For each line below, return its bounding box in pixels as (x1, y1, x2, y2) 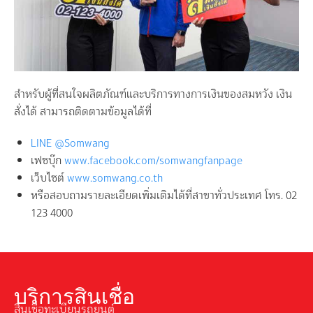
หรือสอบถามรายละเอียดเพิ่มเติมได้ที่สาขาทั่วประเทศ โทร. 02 (31, 186, 297, 204)
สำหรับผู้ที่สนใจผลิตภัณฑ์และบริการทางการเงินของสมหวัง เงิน (14, 85, 292, 103)
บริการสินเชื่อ (14, 285, 135, 309)
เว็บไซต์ (31, 168, 67, 187)
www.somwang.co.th (67, 168, 163, 187)
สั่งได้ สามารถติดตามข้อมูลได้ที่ (14, 102, 152, 120)
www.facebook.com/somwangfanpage (64, 151, 242, 169)
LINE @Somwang (31, 133, 110, 152)
